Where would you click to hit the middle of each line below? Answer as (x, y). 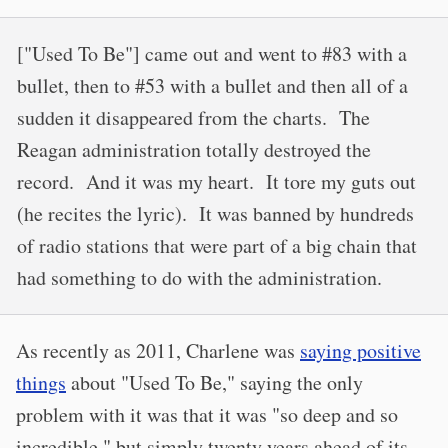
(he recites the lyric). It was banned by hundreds (215, 214)
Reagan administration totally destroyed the (194, 150)
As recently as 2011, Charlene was (158, 351)
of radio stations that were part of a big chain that (217, 246)
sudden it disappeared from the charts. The (193, 118)
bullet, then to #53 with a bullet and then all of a (212, 86)
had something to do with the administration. (199, 278)
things (41, 383)
